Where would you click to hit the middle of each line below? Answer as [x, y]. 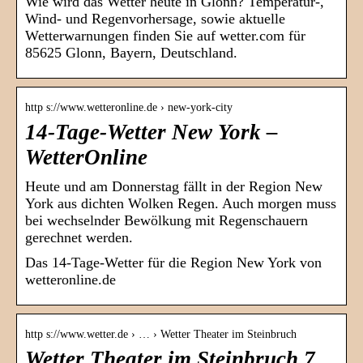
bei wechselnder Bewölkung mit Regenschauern [167, 221]
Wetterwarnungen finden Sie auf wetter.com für [165, 36]
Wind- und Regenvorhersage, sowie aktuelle [155, 19]
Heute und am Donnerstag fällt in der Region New [174, 187]
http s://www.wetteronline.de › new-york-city [129, 108]
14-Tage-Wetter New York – [152, 132]
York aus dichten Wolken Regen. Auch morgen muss [181, 204]
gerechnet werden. [79, 238]
